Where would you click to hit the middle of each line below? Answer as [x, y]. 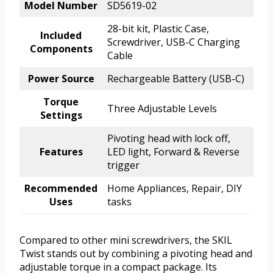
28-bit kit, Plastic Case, [158, 29]
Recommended [61, 189]
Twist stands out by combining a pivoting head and [136, 254]
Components [61, 49]
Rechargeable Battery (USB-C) [176, 79]
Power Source [61, 79]
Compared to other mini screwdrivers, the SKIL [126, 240]
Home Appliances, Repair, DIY [175, 189]
